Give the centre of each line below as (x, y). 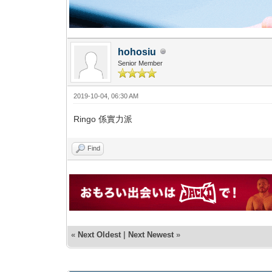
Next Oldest (100, 234)
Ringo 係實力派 (103, 119)
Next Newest (151, 234)
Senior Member (141, 63)
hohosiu (137, 52)
